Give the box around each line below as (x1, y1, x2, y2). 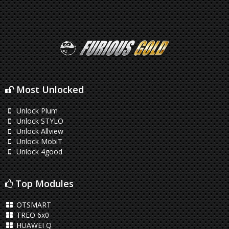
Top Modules (13, 177, 74, 190)
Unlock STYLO (14, 116, 63, 126)
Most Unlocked (14, 83, 84, 96)
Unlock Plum (14, 106, 58, 116)
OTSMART (14, 200, 51, 210)
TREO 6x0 (14, 210, 49, 220)
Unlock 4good (14, 147, 62, 156)
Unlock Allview (14, 126, 63, 136)
